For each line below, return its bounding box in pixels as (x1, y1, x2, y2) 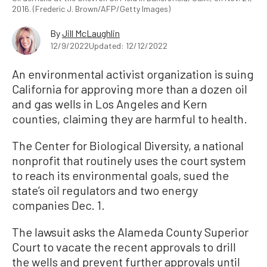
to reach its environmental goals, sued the (12, 167, 229, 182)
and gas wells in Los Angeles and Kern (12, 96, 207, 111)
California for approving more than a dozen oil (12, 81, 247, 96)
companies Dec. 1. (12, 197, 105, 212)
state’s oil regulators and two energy (12, 182, 198, 197)
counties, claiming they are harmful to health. (12, 111, 247, 126)
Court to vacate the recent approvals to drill (12, 239, 236, 254)
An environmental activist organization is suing (12, 66, 254, 81)
